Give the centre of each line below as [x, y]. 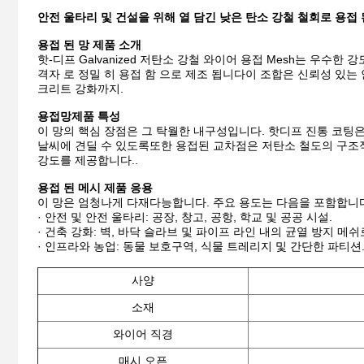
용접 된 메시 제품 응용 [95, 188]
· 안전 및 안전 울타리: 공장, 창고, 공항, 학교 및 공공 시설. [185, 217]
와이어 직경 [143, 334]
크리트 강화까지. [80, 89]
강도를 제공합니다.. [88, 160]
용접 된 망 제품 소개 [89, 45]
